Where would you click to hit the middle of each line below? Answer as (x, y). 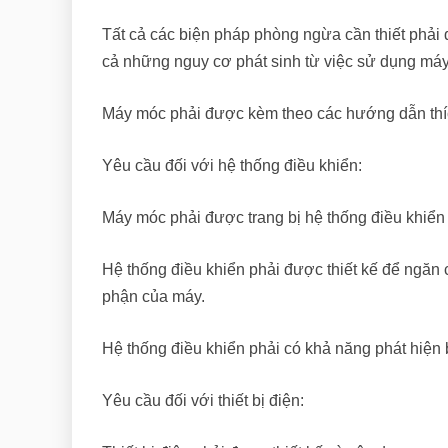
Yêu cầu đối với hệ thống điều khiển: (232, 166)
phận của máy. (153, 297)
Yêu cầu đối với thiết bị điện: (203, 401)
